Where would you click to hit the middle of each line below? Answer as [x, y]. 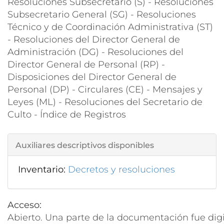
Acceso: [26, 205]
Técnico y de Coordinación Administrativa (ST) [110, 27]
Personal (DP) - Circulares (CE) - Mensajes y [105, 89]
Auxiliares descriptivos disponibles [85, 145]
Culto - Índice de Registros [67, 114]
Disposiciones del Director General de [92, 77]
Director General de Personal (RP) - [86, 64]
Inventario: [43, 169]
